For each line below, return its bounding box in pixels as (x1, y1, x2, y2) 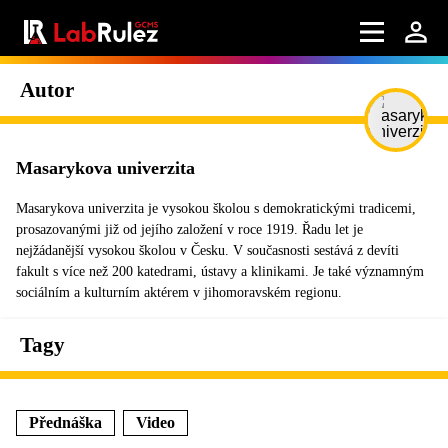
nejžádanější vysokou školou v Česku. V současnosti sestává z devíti (16, 243, 399, 258)
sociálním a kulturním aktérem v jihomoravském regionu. (16, 285, 342, 300)
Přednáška (29, 414, 102, 431)
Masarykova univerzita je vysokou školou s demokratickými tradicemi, (16, 201, 416, 216)
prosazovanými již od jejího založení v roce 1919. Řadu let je (16, 222, 363, 237)
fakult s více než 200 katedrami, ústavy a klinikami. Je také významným (16, 264, 424, 279)
